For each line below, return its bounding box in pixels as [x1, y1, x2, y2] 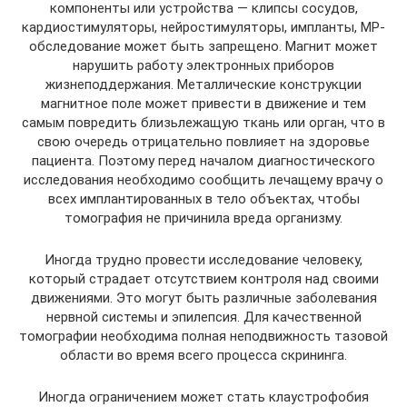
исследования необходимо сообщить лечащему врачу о [24, 171, 383, 188]
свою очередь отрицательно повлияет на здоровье [37, 133, 370, 150]
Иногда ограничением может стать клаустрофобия [38, 388, 369, 405]
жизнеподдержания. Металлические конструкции [45, 75, 362, 93]
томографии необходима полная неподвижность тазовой [19, 327, 388, 344]
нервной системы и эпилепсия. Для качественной [45, 308, 362, 325]
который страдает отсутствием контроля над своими [28, 270, 379, 287]
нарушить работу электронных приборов [73, 56, 334, 74]
